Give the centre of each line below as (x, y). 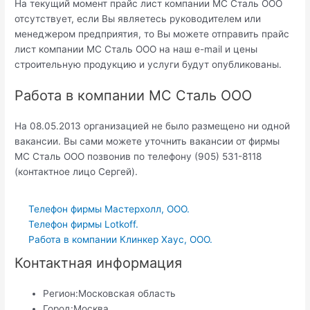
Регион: (61, 294)
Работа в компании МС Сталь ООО (134, 96)
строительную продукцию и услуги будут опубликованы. (148, 64)
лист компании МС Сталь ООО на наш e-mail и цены (136, 49)
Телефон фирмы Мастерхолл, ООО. (109, 209)
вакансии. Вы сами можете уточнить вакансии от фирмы (147, 142)
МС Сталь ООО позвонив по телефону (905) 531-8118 (138, 157)
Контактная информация (99, 263)
